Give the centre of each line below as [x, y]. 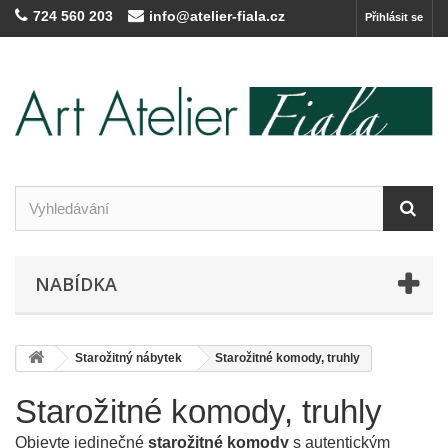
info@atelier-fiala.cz [217, 16]
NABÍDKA [76, 283]
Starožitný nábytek [128, 357]
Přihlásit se [394, 17]
